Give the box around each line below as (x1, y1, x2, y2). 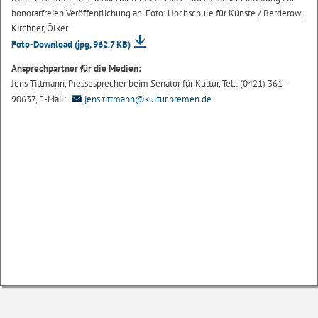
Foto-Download (11, 38, 75, 51)
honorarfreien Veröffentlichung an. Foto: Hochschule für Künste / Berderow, (11, 6, 302, 19)
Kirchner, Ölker (11, 21, 68, 34)
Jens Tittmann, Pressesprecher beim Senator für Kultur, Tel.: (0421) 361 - (11, 77, 287, 90)
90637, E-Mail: (11, 93, 68, 106)
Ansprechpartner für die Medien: (11, 62, 141, 75)
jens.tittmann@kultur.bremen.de (84, 93, 212, 106)
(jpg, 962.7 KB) (75, 38, 131, 51)
